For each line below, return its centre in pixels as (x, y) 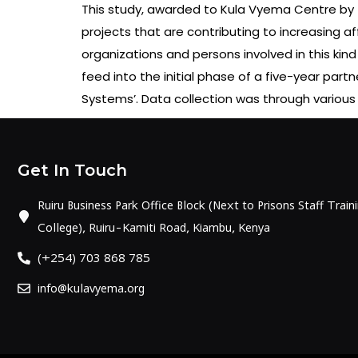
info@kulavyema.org (91, 288)
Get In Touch (72, 171)
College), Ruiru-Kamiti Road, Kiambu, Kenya (154, 228)
